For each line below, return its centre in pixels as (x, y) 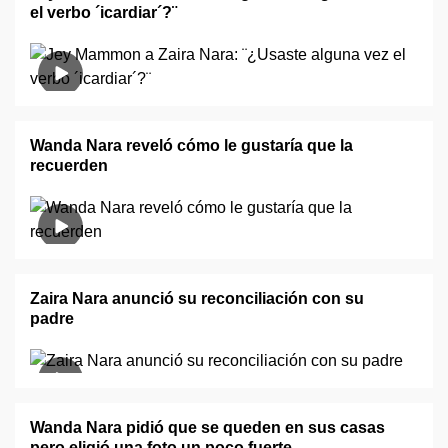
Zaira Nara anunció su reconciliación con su (197, 298)
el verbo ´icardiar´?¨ (103, 12)
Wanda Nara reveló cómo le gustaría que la (191, 145)
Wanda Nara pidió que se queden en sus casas (207, 427)
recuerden (69, 165)
